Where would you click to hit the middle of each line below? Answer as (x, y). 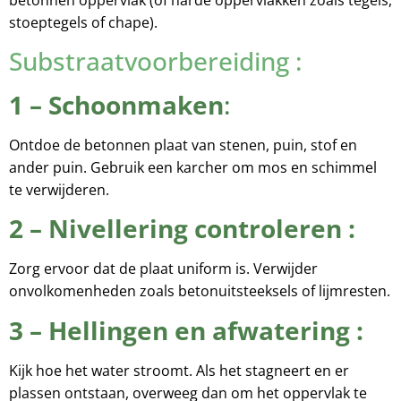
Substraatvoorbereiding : (156, 61)
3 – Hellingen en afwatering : (186, 330)
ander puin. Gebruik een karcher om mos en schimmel (193, 167)
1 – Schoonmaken (116, 105)
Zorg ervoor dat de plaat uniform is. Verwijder (163, 269)
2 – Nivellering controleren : (182, 229)
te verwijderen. (59, 190)
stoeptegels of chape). (83, 22)
